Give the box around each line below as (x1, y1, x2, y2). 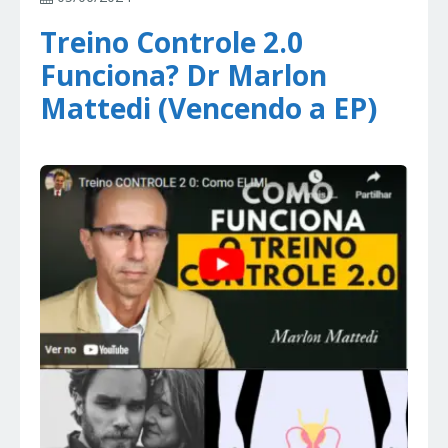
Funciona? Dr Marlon (40, 56, 327, 95)
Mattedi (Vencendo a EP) (40, 89, 377, 128)
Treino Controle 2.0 (40, 23, 303, 62)
